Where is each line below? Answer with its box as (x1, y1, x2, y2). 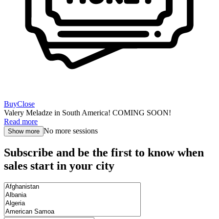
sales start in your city (4, 159, 114, 172)
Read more (4, 117, 38, 126)
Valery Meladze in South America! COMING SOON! (4, 108, 171, 117)
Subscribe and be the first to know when (4, 146, 204, 159)
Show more (8, 127, 40, 135)
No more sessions (44, 126, 98, 135)
